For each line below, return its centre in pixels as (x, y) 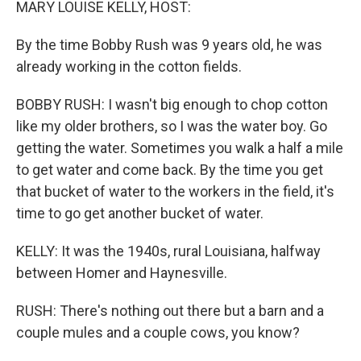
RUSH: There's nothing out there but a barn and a (170, 311)
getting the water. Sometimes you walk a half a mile (180, 148)
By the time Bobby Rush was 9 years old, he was (169, 45)
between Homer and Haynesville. (122, 273)
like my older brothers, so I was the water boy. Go (172, 126)
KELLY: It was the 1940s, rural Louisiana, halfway (168, 251)
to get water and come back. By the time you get (170, 170)
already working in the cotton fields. (129, 66)
